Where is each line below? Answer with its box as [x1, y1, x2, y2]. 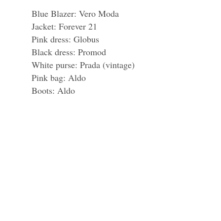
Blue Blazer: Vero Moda [32, 7, 119, 19]
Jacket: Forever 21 [32, 20, 97, 32]
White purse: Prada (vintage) [32, 58, 135, 71]
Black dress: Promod [32, 45, 106, 58]
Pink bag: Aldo [32, 71, 86, 83]
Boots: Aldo [32, 84, 75, 96]
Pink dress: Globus [32, 33, 99, 45]
